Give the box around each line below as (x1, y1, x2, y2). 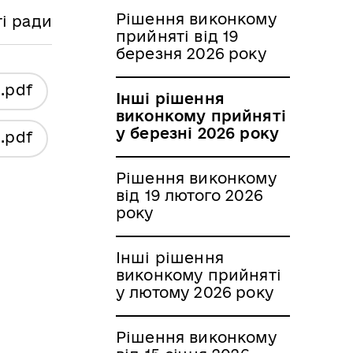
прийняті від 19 (116, 27, 239, 45)
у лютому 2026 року (116, 283, 273, 301)
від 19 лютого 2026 (116, 186, 262, 204)
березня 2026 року (116, 44, 266, 62)
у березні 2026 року (116, 124, 280, 142)
